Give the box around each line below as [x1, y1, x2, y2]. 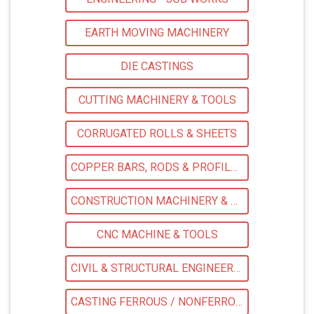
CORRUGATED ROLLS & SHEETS [77, 127, 237, 141]
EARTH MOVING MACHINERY [85, 26, 229, 40]
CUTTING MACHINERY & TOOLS [78, 93, 236, 107]
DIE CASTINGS [121, 60, 193, 74]
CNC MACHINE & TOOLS [96, 228, 218, 242]
